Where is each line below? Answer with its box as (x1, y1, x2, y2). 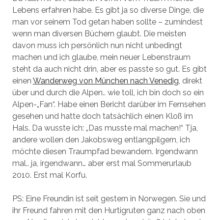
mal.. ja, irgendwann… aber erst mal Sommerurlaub (12, 158, 192, 168)
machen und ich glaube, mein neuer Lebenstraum (12, 52, 191, 62)
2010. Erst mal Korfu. (12, 170, 87, 180)
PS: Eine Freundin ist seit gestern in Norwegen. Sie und (12, 193, 206, 203)
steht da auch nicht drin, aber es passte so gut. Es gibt (12, 64, 207, 74)
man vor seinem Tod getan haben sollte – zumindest (12, 17, 203, 27)
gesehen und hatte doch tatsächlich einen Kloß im (12, 111, 193, 121)
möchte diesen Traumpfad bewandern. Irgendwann (12, 146, 198, 156)
